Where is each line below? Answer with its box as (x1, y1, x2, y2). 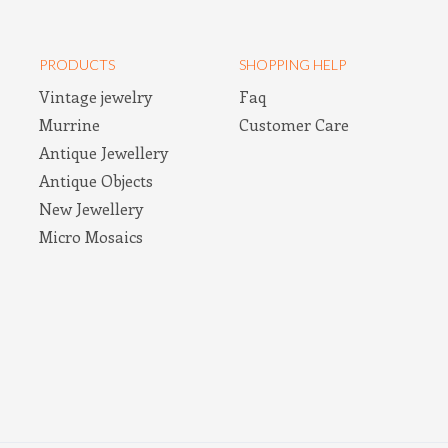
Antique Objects (39, 169, 153, 191)
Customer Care (239, 113, 349, 135)
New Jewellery (39, 197, 143, 219)
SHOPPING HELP (239, 55, 346, 73)
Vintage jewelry (39, 85, 152, 107)
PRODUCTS (39, 55, 115, 73)
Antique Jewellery (39, 141, 168, 163)
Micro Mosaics (39, 225, 143, 247)
